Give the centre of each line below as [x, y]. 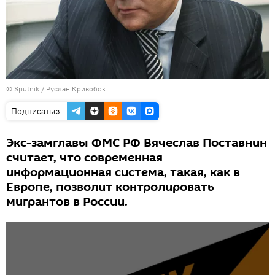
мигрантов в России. [67, 202]
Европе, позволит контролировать [110, 187]
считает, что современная [84, 157]
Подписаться [37, 111]
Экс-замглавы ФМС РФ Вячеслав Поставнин [137, 143]
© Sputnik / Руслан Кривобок [56, 88]
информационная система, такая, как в [123, 172]
